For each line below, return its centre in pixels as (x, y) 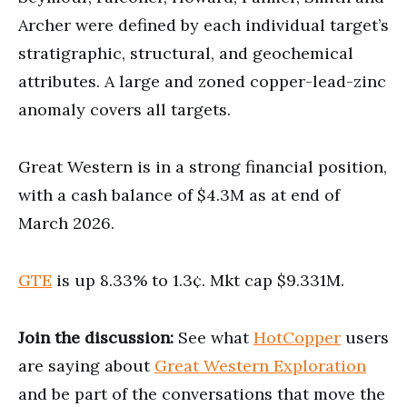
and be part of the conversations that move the (202, 393)
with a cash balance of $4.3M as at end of (179, 194)
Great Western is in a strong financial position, (203, 166)
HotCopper (297, 337)
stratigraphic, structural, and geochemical (186, 53)
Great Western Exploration (260, 365)
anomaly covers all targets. (124, 109)
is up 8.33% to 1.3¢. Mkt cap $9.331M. (198, 280)
